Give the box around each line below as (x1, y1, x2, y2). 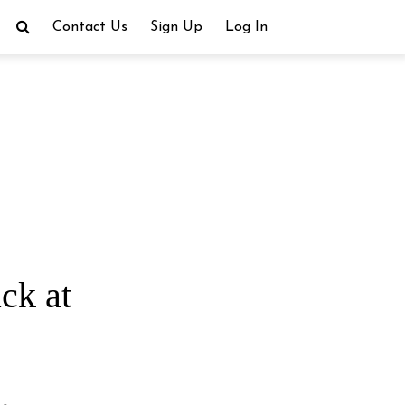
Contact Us (52, 20, 127, 34)
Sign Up (149, 20, 202, 34)
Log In (224, 20, 268, 34)
